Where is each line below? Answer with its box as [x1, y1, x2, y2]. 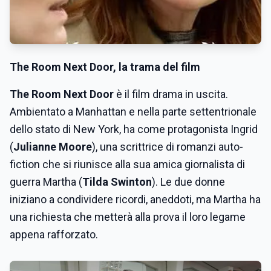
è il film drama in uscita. [114, 88, 228, 100]
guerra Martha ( [10, 175, 82, 188]
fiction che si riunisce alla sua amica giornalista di [10, 158, 245, 171]
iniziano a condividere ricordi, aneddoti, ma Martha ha [10, 193, 261, 206]
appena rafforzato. [10, 228, 98, 241]
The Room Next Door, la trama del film [10, 60, 200, 73]
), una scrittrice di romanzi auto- [92, 140, 243, 153]
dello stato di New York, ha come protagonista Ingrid [10, 123, 258, 135]
